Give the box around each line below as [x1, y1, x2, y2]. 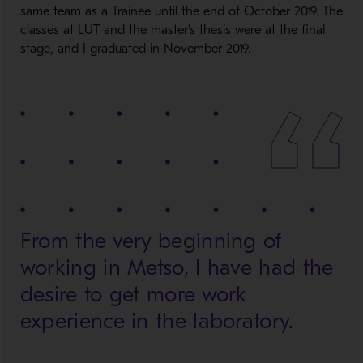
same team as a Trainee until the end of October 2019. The [19, 4, 343, 19]
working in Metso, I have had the [19, 255, 334, 280]
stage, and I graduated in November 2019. [19, 41, 250, 56]
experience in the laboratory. [19, 309, 294, 334]
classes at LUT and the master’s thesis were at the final [19, 23, 325, 37]
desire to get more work [19, 282, 247, 307]
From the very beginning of [19, 228, 283, 254]
